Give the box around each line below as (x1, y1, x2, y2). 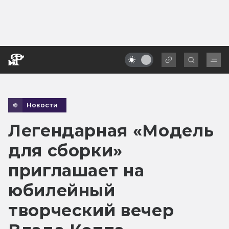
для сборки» (8, 140, 123, 161)
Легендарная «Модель (8, 120, 214, 141)
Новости (27, 101, 58, 109)
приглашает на (8, 160, 145, 180)
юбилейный (8, 180, 116, 200)
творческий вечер (8, 200, 174, 220)
